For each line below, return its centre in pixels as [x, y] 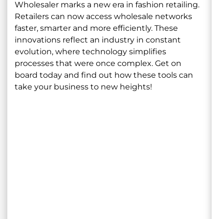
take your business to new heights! [83, 87]
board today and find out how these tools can [104, 75]
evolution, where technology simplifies [90, 51]
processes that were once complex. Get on [98, 63]
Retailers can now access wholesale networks [103, 16]
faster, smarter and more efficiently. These [96, 28]
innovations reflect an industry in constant [98, 40]
